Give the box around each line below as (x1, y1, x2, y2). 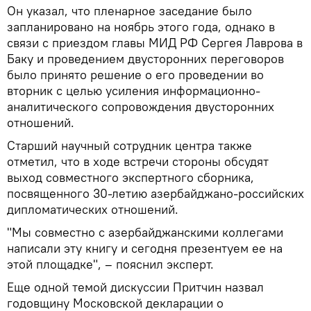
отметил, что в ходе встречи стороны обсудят (7, 153, 269, 169)
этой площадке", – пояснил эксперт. (7, 255, 214, 272)
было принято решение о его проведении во (7, 66, 264, 83)
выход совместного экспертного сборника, (7, 169, 254, 185)
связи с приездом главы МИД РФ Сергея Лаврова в (7, 34, 303, 51)
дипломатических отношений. (7, 201, 178, 217)
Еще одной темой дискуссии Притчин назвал (7, 278, 264, 295)
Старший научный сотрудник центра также (7, 137, 252, 153)
